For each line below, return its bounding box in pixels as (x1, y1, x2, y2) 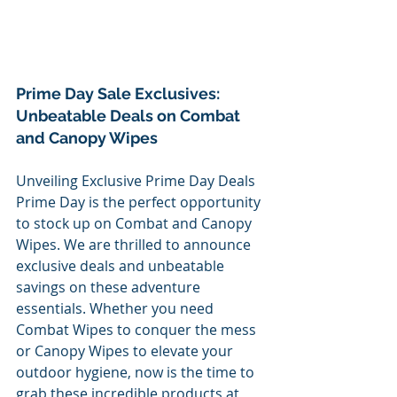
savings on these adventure (16, 276, 204, 297)
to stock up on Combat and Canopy (16, 213, 255, 233)
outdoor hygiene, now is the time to (16, 362, 258, 382)
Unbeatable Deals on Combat (16, 105, 244, 125)
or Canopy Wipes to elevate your (16, 340, 237, 361)
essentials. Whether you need (16, 298, 217, 318)
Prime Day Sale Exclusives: (16, 83, 223, 103)
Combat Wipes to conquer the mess (16, 319, 260, 339)
